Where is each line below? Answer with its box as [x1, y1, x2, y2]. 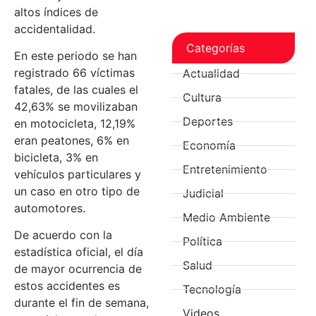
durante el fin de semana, [14, 296, 149, 310]
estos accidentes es [14, 279, 120, 293]
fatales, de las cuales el [14, 83, 138, 97]
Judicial [183, 186, 224, 201]
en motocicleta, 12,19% [14, 116, 135, 130]
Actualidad [183, 66, 240, 81]
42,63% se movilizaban [14, 99, 138, 114]
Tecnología [183, 282, 241, 297]
